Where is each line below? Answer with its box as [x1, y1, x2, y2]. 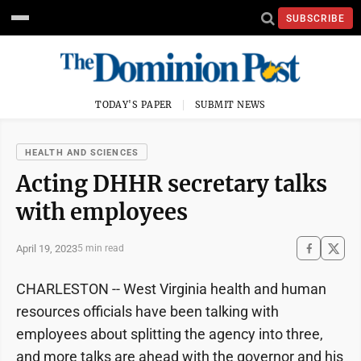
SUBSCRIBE [286, 12, 345, 24]
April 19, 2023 [16, 242, 77, 255]
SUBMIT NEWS [195, 99, 266, 110]
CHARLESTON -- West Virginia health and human [16, 280, 326, 297]
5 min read [77, 243, 124, 254]
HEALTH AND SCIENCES [25, 147, 139, 158]
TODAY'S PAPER [95, 99, 172, 110]
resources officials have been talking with [16, 303, 279, 320]
